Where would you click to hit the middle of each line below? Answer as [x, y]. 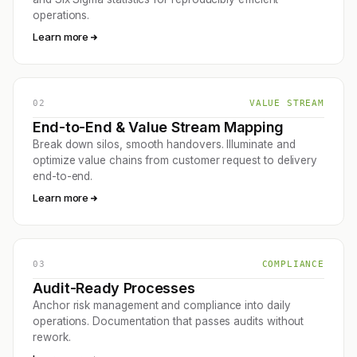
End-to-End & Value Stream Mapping [159, 127]
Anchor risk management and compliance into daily [162, 306]
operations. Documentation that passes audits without [169, 322]
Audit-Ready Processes [114, 288]
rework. [52, 337]
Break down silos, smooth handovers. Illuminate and [164, 145]
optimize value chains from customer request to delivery [175, 161]
